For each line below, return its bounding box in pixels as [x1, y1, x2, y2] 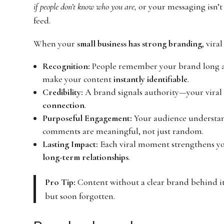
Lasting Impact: [42, 138, 98, 149]
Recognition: [42, 60, 90, 71]
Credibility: [42, 86, 83, 97]
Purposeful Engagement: [42, 112, 132, 123]
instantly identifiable [113, 73, 188, 84]
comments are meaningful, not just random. [42, 125, 204, 136]
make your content [42, 73, 114, 84]
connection [42, 99, 85, 110]
